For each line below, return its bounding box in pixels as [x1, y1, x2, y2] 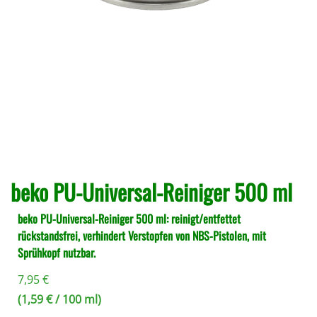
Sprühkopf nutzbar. [18, 243, 96, 261]
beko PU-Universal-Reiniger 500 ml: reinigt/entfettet [18, 209, 241, 227]
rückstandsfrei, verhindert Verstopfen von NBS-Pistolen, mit [18, 226, 266, 244]
